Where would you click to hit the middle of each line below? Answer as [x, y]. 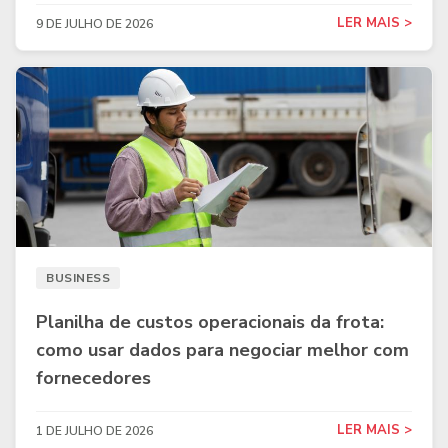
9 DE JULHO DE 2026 [94, 23]
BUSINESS [78, 278]
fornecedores [93, 378]
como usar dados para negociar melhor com [222, 350]
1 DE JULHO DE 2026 [94, 430]
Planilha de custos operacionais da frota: [210, 322]
